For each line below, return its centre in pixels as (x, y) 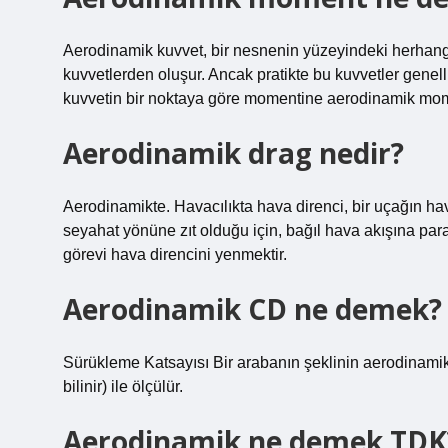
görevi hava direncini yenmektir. (175, 254)
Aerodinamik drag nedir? (233, 153)
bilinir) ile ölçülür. (123, 386)
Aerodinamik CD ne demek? (252, 309)
